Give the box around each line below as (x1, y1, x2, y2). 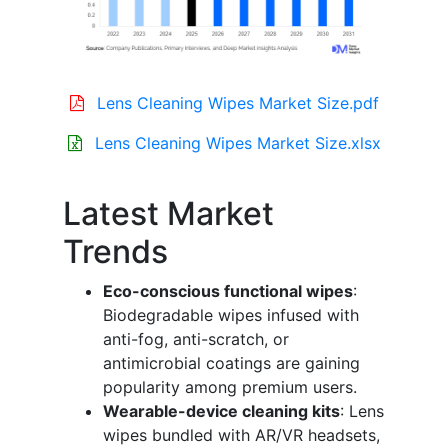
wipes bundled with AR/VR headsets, (103, 425, 380, 446)
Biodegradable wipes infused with (103, 305, 359, 326)
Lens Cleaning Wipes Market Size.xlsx (94, 133, 381, 154)
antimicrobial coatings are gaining (103, 353, 360, 374)
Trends (63, 232, 168, 272)
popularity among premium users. (103, 377, 357, 398)
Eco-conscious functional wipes (103, 281, 353, 302)
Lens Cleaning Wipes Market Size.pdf (96, 93, 379, 114)
